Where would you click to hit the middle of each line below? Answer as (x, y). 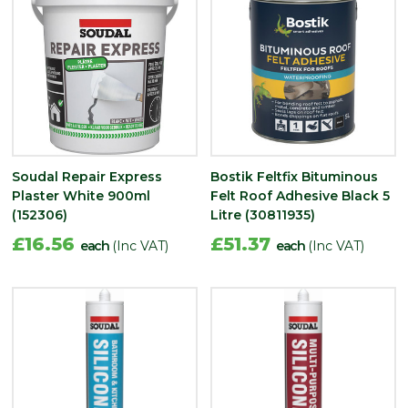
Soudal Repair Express (87, 176)
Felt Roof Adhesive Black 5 (300, 195)
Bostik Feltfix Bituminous (294, 176)
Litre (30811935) (263, 214)
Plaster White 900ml (81, 195)
